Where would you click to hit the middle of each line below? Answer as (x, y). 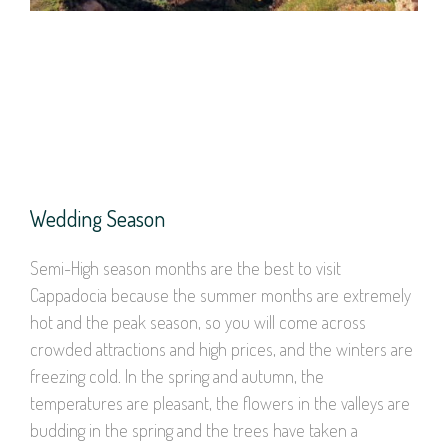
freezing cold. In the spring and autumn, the (177, 375)
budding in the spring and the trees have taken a (194, 429)
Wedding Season (97, 217)
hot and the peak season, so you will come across (198, 321)
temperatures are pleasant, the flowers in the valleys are (220, 402)
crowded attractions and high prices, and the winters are (221, 348)
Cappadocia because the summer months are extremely (220, 294)
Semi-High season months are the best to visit (185, 267)
